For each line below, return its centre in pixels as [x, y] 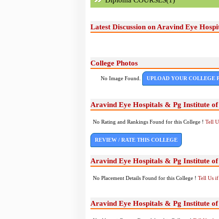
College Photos [114, 63]
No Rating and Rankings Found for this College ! [149, 122]
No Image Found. [121, 78]
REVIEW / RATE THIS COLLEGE [136, 140]
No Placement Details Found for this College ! [145, 178]
